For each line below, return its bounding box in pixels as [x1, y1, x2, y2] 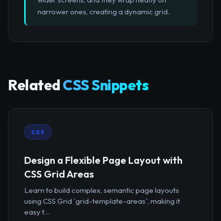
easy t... [24, 207, 50, 217]
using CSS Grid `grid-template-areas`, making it [24, 196, 180, 206]
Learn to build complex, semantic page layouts [24, 185, 179, 195]
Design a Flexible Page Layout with [24, 153, 183, 166]
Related [8, 76, 63, 94]
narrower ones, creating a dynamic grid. [37, 7, 170, 17]
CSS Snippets [63, 76, 148, 94]
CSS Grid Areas [24, 167, 94, 180]
